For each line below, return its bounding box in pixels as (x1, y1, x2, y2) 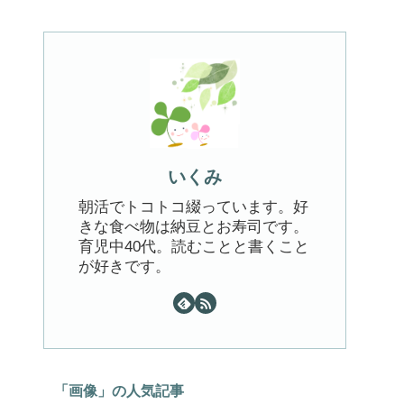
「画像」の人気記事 (54, 382, 184, 399)
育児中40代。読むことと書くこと (78, 237, 309, 255)
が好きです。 (78, 257, 170, 275)
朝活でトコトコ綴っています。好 (78, 197, 308, 216)
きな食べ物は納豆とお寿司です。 (78, 217, 308, 235)
